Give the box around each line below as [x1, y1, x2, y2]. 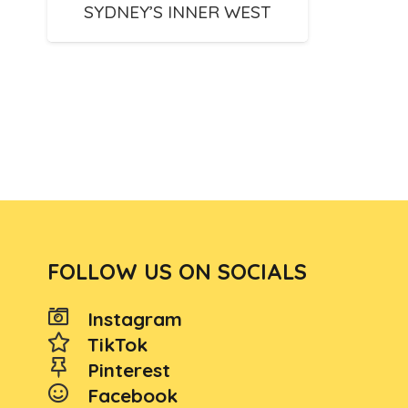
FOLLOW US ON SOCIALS [47, 258, 307, 285]
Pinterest [87, 358, 171, 382]
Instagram [87, 307, 183, 331]
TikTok [87, 332, 148, 356]
